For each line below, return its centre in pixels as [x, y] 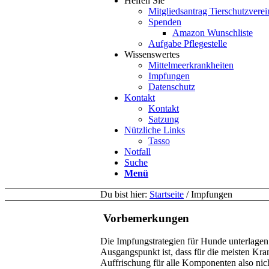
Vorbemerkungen [145, 218]
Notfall [138, 152]
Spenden [165, 22]
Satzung [164, 119]
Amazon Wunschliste [213, 33]
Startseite [167, 194]
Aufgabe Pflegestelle [188, 44]
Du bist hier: [124, 194]
